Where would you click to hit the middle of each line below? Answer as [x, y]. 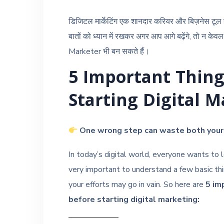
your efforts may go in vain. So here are [137, 185]
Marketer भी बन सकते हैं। [109, 52]
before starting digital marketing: [134, 200]
